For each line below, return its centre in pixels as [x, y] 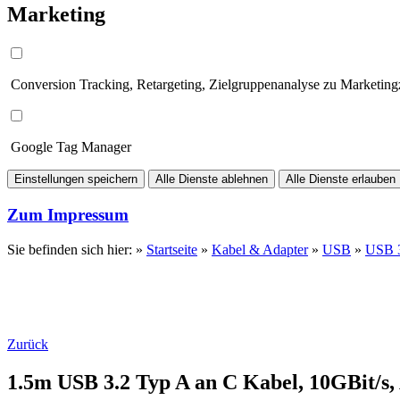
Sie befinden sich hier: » [77, 249]
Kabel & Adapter [260, 249]
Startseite [172, 249]
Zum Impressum [68, 214]
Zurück [28, 344]
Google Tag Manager [69, 147]
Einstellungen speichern [76, 179]
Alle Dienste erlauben [341, 179]
